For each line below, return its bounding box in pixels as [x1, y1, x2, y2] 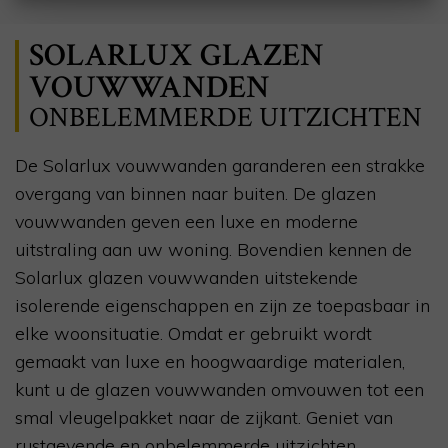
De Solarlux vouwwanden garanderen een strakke [15, 154, 425, 178]
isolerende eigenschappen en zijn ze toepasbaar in [15, 294, 430, 318]
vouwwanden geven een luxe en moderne [15, 210, 358, 234]
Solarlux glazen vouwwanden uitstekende [15, 266, 358, 290]
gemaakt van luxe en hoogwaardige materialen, [15, 350, 405, 374]
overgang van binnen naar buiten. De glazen [15, 182, 376, 206]
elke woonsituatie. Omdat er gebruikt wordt [15, 322, 372, 346]
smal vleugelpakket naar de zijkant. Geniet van [15, 406, 393, 430]
